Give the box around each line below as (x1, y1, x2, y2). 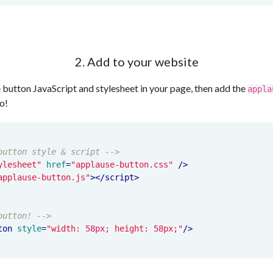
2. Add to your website (74, 54, 199, 69)
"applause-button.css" (71, 160, 173, 170)
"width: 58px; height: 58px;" (46, 224, 183, 234)
